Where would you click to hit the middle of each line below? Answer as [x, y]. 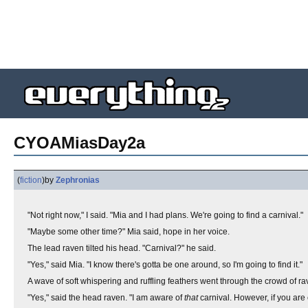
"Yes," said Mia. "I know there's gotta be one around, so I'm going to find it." [165, 265]
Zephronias [78, 180]
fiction [31, 180]
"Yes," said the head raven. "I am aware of [106, 298]
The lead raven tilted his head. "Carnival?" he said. [122, 248]
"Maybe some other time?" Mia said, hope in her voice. [129, 232]
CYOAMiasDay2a [79, 143]
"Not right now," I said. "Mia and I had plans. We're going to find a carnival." [165, 215]
